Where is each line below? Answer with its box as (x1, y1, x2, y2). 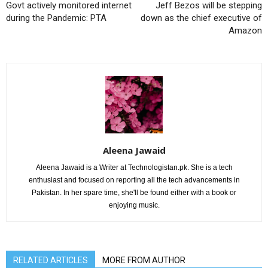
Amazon (229, 25, 262, 36)
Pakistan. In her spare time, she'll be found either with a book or (32, 188, 236, 197)
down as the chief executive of (141, 13, 262, 24)
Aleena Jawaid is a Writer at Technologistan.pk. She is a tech (35, 163, 233, 172)
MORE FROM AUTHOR (102, 255, 185, 266)
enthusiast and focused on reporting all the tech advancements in (28, 176, 240, 185)
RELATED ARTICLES (13, 255, 88, 266)
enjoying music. (108, 201, 160, 210)
